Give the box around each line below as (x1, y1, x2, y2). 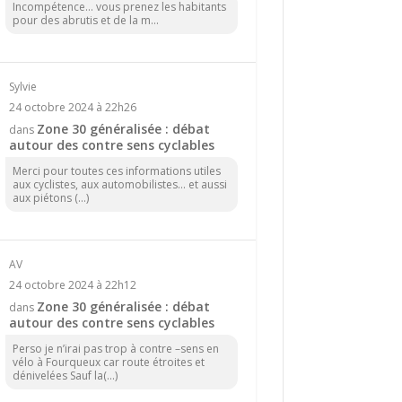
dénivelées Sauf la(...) (12, 367, 118, 383)
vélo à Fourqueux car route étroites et (12, 354, 205, 370)
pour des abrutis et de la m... (12, 12, 159, 28)
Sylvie (8, 78, 37, 94)
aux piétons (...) (12, 189, 89, 205)
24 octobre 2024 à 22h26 (8, 99, 136, 115)
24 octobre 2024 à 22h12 (8, 276, 136, 293)
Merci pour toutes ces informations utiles (12, 162, 221, 179)
